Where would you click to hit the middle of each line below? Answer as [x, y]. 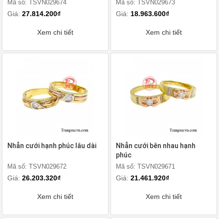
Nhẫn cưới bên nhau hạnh [156, 146]
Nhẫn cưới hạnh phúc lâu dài [52, 146]
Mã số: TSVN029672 [37, 166]
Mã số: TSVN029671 [145, 166]
